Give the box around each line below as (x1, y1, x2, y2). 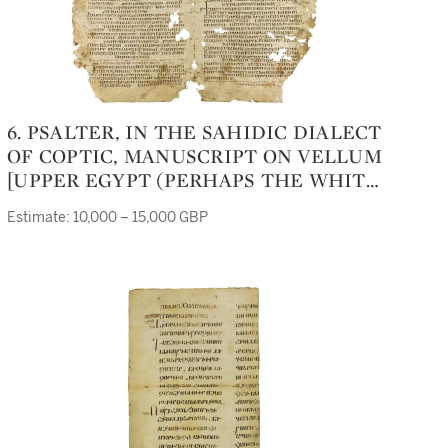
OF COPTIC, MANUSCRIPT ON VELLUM (7, 143, 382, 169)
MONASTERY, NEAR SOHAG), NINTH (7, 191, 357, 217)
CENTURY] (7, 215, 110, 241)
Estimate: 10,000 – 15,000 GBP (7, 209, 208, 226)
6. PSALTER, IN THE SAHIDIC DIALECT (7, 119, 22, 145)
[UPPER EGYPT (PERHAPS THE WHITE (7, 167, 379, 193)
